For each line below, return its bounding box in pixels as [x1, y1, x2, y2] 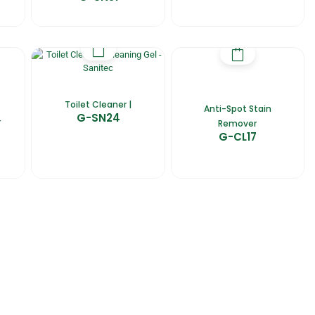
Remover [218, 117, 257, 129]
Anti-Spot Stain [203, 102, 271, 115]
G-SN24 [76, 110, 120, 125]
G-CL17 [218, 129, 257, 144]
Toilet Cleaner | [65, 98, 132, 110]
